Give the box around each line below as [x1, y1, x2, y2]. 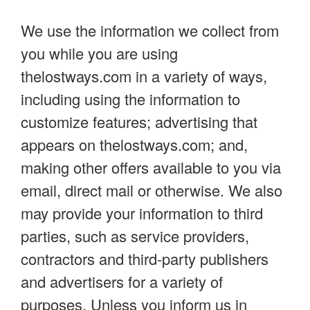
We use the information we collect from [21, 19, 279, 41]
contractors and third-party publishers [21, 247, 268, 269]
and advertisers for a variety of [21, 270, 223, 292]
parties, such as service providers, [21, 224, 249, 246]
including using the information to [21, 87, 240, 109]
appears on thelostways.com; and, [21, 133, 248, 155]
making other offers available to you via [21, 156, 281, 178]
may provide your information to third [21, 201, 263, 224]
